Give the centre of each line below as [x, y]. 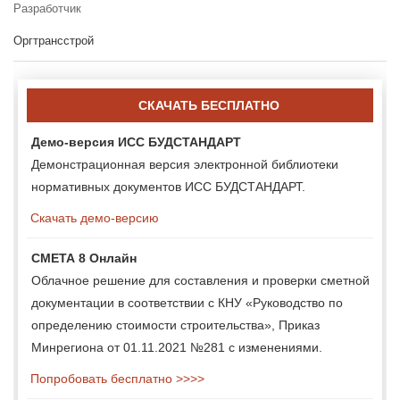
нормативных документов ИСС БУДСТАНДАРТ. [168, 186]
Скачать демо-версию [93, 217]
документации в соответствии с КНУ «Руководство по [187, 302]
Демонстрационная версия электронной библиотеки [185, 164]
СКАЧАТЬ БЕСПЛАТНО [209, 105]
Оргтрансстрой [54, 40]
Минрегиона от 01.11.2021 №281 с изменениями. [177, 347]
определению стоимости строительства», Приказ [175, 325]
